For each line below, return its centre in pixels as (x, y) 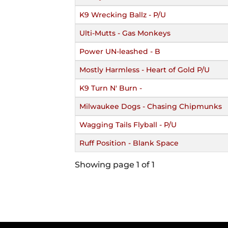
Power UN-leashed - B (120, 51)
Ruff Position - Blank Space (129, 143)
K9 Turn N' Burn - (111, 88)
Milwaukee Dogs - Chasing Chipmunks (151, 106)
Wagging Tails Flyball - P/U (128, 124)
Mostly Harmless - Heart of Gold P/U (145, 69)
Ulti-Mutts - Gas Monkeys (125, 33)
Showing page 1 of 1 (115, 164)
